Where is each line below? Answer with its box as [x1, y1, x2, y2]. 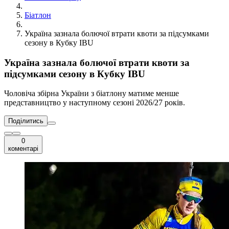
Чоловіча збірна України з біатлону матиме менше [4, 89, 179, 98]
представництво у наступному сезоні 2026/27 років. [4, 98, 185, 107]
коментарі [8, 145, 38, 153]
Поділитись [8, 117, 43, 125]
